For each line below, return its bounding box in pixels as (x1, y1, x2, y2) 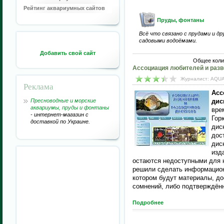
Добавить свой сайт (40, 50, 95, 56)
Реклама (23, 80, 53, 92)
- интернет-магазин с (30, 111, 88, 117)
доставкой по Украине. (30, 118, 90, 124)
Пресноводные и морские (30, 97, 96, 103)
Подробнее (132, 199, 163, 205)
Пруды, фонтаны (157, 17, 204, 23)
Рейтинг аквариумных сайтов (23, 5, 105, 11)
